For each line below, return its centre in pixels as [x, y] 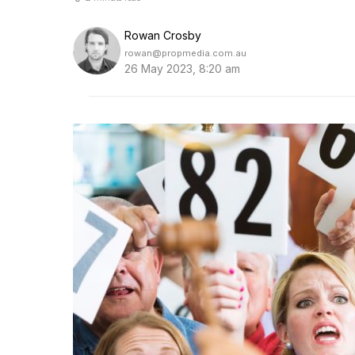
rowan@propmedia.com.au [185, 53]
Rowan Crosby [163, 36]
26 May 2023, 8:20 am [182, 69]
